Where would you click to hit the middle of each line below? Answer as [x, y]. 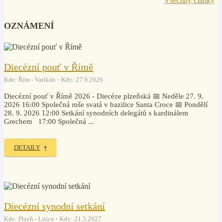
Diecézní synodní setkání [55, 206]
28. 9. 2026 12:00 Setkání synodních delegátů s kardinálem [96, 113]
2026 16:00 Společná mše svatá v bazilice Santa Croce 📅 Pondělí [106, 105]
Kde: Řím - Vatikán [30, 80]
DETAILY [27, 147]
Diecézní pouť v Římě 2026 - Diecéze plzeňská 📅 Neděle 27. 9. [104, 96]
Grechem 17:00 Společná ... [49, 121]
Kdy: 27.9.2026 [82, 80]
